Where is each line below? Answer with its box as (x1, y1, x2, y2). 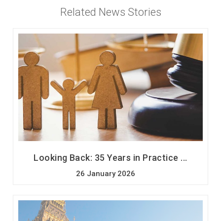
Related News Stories (60, 5, 161, 18)
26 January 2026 (76, 169, 135, 178)
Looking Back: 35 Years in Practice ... (34, 152, 187, 163)
